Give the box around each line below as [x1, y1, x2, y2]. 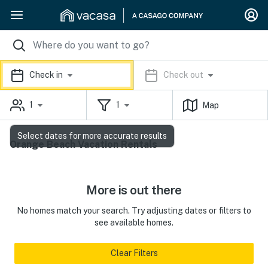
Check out [163, 70, 203, 80]
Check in [29, 70, 63, 80]
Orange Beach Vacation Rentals [10, 139, 157, 150]
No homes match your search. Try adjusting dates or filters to [17, 206, 251, 215]
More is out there [86, 182, 182, 197]
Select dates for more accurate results [17, 131, 167, 141]
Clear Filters [110, 248, 158, 258]
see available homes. [95, 218, 173, 227]
